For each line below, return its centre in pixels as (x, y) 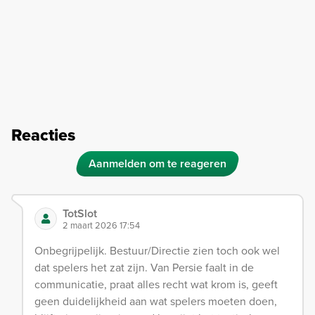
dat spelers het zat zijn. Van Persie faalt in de (144, 267)
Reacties (43, 135)
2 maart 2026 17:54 (101, 225)
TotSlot (80, 213)
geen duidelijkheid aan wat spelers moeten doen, (156, 301)
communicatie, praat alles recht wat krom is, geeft (156, 284)
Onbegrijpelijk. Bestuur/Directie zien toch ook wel (157, 250)
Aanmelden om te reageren (157, 163)
